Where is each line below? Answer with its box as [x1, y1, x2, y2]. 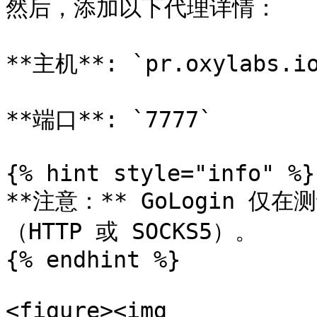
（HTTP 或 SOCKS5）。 [6, 219, 258, 244]
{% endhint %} [6, 247, 180, 272]
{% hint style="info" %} [6, 161, 315, 186]
